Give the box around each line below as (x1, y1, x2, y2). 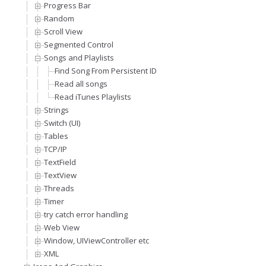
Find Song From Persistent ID (55, 65, 157, 77)
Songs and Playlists (44, 52, 114, 64)
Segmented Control (44, 39, 113, 50)
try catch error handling (44, 209, 128, 220)
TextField (44, 157, 76, 168)
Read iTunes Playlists (55, 91, 131, 103)
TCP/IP (44, 144, 67, 155)
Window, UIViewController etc (44, 235, 149, 246)
